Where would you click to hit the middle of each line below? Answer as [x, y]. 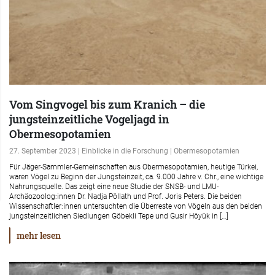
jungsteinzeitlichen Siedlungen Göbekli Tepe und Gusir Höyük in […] [119, 216]
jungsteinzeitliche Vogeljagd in [89, 119]
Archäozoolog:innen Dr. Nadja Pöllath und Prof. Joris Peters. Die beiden [126, 196]
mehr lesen [39, 235]
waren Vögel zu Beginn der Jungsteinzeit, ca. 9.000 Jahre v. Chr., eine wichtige [136, 177]
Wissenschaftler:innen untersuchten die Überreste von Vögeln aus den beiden [136, 206]
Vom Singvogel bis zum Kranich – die [107, 104]
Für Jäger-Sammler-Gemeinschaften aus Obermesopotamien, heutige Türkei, [134, 167]
